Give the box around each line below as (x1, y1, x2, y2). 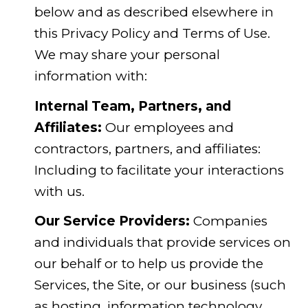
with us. (34, 183, 85, 199)
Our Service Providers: (34, 213, 190, 230)
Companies (189, 213, 267, 230)
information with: (34, 68, 147, 85)
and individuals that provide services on (34, 234, 291, 251)
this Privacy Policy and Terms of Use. (34, 25, 270, 42)
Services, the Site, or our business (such (34, 277, 286, 294)
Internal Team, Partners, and (34, 98, 231, 114)
